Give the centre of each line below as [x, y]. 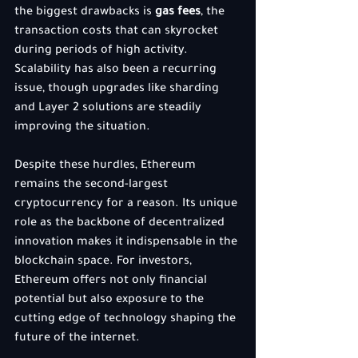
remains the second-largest [93, 185]
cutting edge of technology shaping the [127, 320]
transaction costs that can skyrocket [118, 32]
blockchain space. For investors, [105, 262]
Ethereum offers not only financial [112, 281]
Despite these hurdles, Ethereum [107, 166]
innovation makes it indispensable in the [127, 243]
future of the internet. [77, 339]
